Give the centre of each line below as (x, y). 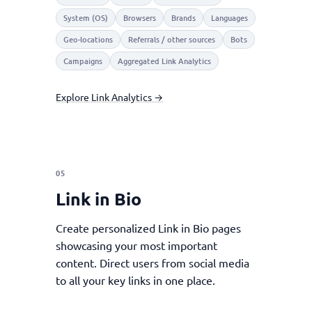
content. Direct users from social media (153, 263)
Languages (230, 18)
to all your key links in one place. (136, 280)
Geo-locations (88, 39)
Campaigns (83, 61)
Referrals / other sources (172, 39)
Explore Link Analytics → (110, 97)
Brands (184, 18)
